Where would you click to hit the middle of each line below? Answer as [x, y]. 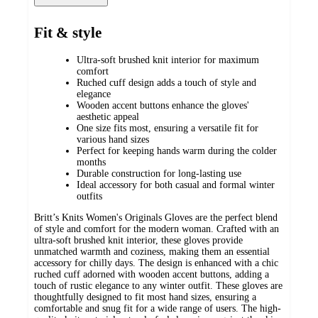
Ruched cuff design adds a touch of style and [166, 82]
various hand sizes [113, 139]
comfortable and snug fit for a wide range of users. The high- [158, 308]
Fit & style [68, 33]
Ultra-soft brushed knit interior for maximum [168, 60]
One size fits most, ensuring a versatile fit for [168, 128]
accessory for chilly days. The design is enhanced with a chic [156, 263]
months [91, 162]
